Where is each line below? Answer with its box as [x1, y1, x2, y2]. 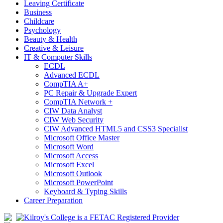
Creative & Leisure [24, 44, 84, 53]
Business [24, 8, 52, 17]
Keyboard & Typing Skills [44, 187, 127, 196]
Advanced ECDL [44, 71, 100, 80]
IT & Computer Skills [24, 53, 92, 62]
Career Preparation [24, 196, 83, 205]
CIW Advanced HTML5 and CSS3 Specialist [44, 124, 188, 133]
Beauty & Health [24, 35, 77, 44]
